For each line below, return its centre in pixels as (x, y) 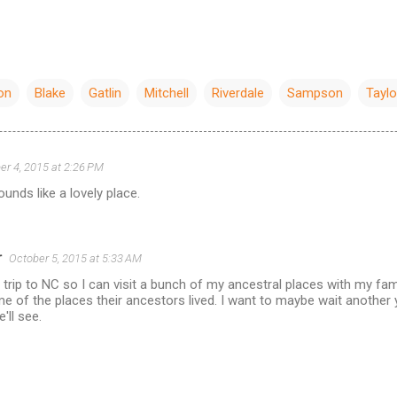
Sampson (315, 93)
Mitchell (167, 93)
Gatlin (105, 93)
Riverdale (238, 93)
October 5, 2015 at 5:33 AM (75, 259)
